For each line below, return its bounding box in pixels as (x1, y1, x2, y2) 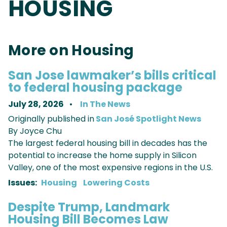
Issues (8, 177, 35, 189)
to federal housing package (8, 79, 182, 96)
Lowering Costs (83, 177, 149, 189)
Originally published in (8, 113, 94, 125)
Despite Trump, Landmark (8, 199, 170, 216)
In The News (80, 98, 130, 110)
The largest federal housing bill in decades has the (8, 137, 207, 149)
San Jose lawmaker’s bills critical (8, 67, 216, 84)
